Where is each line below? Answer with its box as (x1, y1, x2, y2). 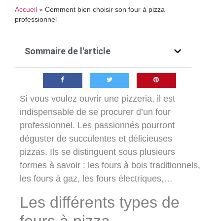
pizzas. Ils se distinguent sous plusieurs (20, 147, 175, 157)
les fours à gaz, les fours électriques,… (20, 174, 173, 184)
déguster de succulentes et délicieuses (20, 134, 172, 144)
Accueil (15, 6, 37, 14)
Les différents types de (20, 193, 180, 211)
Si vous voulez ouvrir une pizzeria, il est (20, 94, 175, 104)
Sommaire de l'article (25, 46, 110, 57)
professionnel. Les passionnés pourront (20, 120, 175, 131)
